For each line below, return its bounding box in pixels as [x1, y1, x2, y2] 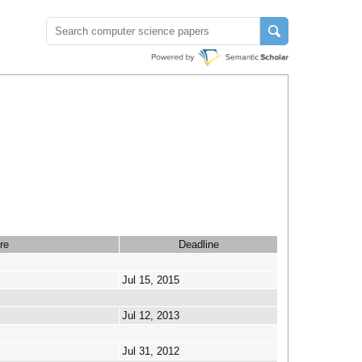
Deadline [178, 238, 219, 250]
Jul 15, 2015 [122, 274, 179, 286]
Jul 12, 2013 [122, 309, 179, 322]
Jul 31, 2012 [122, 345, 179, 357]
